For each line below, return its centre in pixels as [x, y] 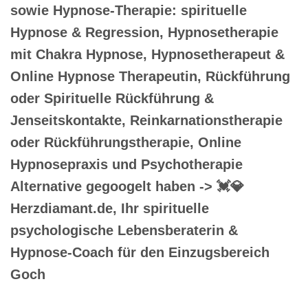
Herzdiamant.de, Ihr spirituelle [110, 208]
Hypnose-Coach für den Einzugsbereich [140, 252]
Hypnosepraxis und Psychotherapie [126, 164]
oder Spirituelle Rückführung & [112, 98]
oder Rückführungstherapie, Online [126, 142]
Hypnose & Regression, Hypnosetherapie [144, 32]
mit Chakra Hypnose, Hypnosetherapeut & [147, 54]
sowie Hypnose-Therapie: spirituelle [129, 10]
